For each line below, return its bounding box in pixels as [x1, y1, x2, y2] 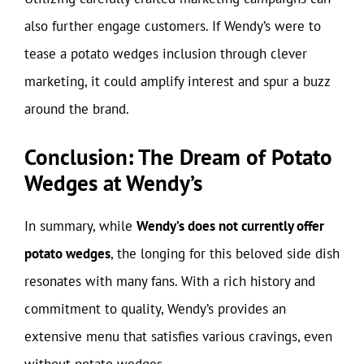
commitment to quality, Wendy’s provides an [24, 299, 286, 318]
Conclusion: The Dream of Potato [24, 142, 332, 171]
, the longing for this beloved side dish [110, 244, 340, 262]
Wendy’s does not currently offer [136, 216, 324, 235]
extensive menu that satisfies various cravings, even [24, 327, 332, 345]
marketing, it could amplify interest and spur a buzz [24, 72, 330, 90]
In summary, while [24, 216, 136, 235]
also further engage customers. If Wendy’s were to [24, 17, 321, 35]
